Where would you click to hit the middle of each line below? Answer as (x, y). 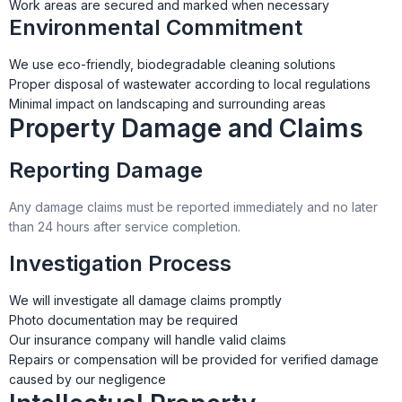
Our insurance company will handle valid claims (148, 340)
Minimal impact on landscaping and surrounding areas (167, 104)
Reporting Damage (106, 170)
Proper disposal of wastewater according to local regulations (190, 84)
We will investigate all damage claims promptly (145, 300)
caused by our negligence (87, 379)
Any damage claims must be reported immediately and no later (193, 207)
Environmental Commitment (156, 27)
